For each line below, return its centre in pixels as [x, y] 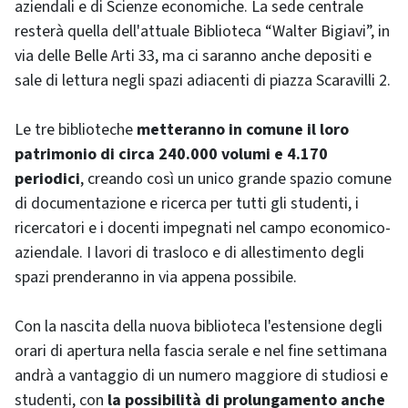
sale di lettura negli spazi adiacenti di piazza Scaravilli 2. [203, 81]
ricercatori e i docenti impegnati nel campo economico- [203, 228]
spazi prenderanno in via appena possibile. [156, 277]
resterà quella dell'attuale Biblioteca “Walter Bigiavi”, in [202, 31]
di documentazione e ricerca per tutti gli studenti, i [187, 204]
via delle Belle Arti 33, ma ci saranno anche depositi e [193, 56]
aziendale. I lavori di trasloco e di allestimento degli [189, 253]
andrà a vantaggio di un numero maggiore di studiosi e [201, 376]
